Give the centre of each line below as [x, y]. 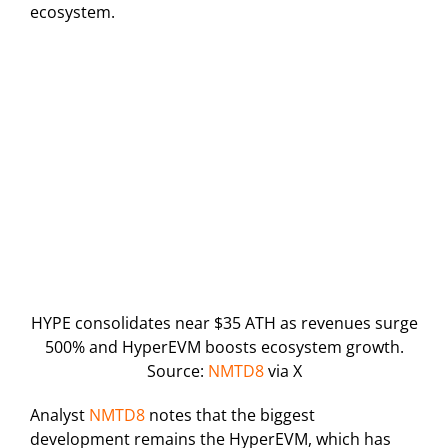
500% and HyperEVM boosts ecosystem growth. [224, 347]
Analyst [59, 415]
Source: [177, 371]
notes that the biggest [230, 415]
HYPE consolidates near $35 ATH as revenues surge [224, 323]
